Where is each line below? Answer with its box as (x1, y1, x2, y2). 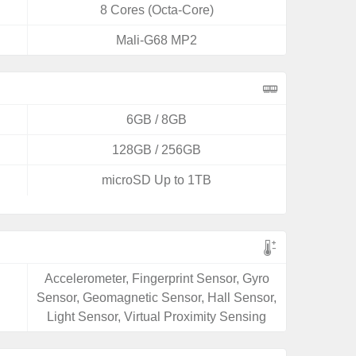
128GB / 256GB (112, 143, 202, 157)
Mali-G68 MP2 (116, 33, 198, 47)
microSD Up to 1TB (102, 173, 212, 187)
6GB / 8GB (126, 113, 188, 126)
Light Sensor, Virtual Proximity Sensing (47, 310, 267, 323)
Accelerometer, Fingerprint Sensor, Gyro (44, 272, 269, 285)
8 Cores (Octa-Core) (99, 3, 214, 17)
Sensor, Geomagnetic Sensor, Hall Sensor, (37, 291, 277, 304)
